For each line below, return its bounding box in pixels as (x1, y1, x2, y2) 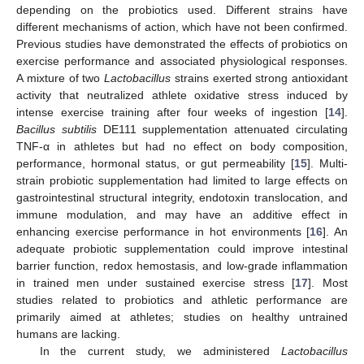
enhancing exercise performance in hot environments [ (16, 224, 310, 238)
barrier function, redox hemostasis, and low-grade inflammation (16, 258, 348, 272)
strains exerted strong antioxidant (171, 71, 348, 84)
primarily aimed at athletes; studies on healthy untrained (16, 310, 348, 323)
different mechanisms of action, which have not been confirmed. (16, 19, 348, 33)
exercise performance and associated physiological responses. (16, 54, 348, 67)
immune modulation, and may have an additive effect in (16, 207, 348, 221)
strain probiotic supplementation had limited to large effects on (16, 173, 348, 187)
